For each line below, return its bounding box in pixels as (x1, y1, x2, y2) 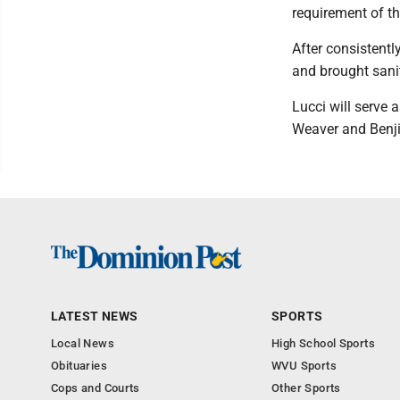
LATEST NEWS (51, 309, 138, 323)
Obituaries (51, 359, 107, 372)
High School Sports (271, 337, 376, 350)
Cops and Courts (51, 381, 140, 395)
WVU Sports (271, 359, 337, 372)
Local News (51, 337, 114, 350)
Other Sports (271, 381, 341, 395)
